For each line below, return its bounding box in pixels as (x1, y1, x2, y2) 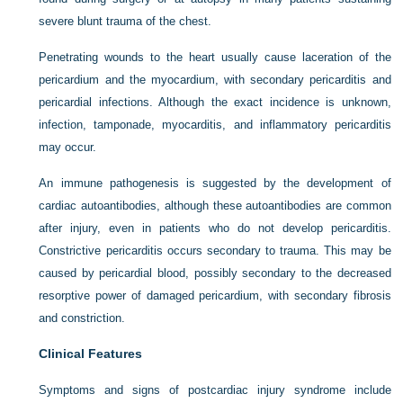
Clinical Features (39, 346, 143, 362)
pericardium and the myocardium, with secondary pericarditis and (39, 73, 391, 87)
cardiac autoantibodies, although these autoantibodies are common (39, 199, 391, 213)
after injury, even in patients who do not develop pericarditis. (39, 221, 391, 236)
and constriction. (39, 311, 126, 326)
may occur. (39, 140, 97, 155)
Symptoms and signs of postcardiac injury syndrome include (39, 383, 391, 398)
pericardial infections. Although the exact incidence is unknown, (39, 95, 391, 110)
